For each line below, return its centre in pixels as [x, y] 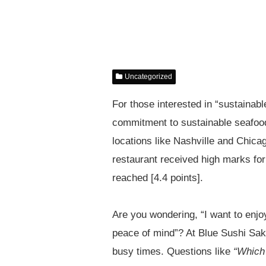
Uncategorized [149, 77]
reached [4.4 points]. [157, 178]
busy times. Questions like [172, 251]
